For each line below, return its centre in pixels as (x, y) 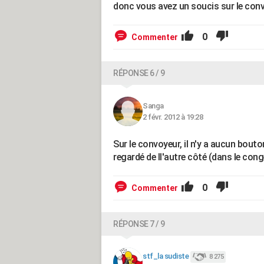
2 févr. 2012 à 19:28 (173, 117)
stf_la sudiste (166, 256)
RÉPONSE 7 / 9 (139, 224)
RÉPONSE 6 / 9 (139, 73)
